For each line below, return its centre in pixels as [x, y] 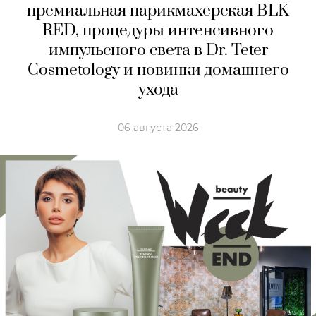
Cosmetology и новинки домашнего [158, 70]
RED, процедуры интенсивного [158, 30]
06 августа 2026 [158, 127]
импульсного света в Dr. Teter [158, 50]
